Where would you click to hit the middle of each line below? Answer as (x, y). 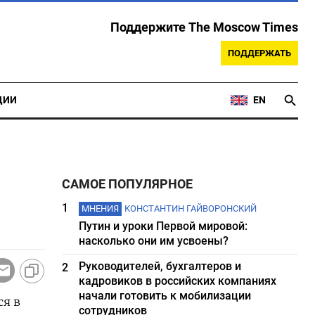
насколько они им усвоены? (154, 241)
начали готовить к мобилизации (165, 296)
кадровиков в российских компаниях (178, 281)
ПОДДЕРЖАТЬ (259, 53)
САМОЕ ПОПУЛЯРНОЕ (128, 184)
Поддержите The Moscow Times (204, 27)
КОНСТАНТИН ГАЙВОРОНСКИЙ (191, 208)
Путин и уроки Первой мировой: (163, 226)
